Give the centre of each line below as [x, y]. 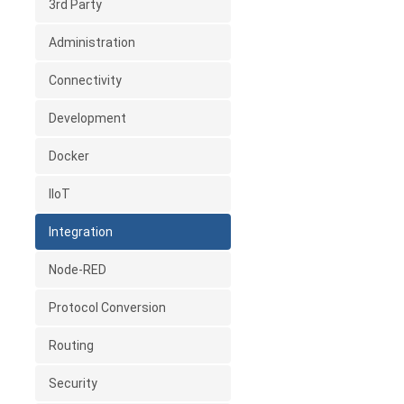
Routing [72, 345]
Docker [70, 156]
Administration [93, 42]
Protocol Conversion [108, 308]
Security [74, 383]
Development [88, 118]
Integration [82, 232]
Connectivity [86, 80]
